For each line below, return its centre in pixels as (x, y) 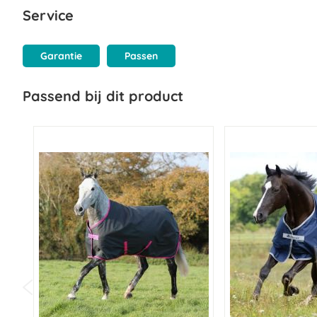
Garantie (61, 56)
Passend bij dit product (103, 96)
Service (48, 15)
